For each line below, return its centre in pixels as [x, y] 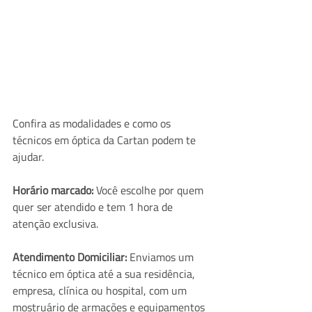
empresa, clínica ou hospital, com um [101, 290]
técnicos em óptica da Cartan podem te [106, 140]
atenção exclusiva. [55, 223]
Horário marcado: [53, 190]
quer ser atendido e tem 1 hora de [94, 206]
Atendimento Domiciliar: [71, 257]
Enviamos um [163, 257]
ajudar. [28, 156]
